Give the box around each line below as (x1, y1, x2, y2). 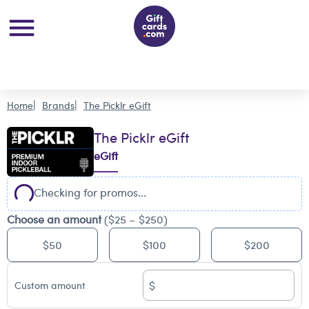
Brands (42, 98, 74, 112)
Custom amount (14, 278, 86, 292)
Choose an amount (7, 211, 101, 227)
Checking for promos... (34, 184, 146, 200)
